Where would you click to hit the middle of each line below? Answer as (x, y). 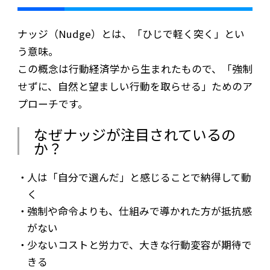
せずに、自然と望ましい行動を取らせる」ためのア (135, 86)
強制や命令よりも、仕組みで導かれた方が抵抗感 (140, 211)
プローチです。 (52, 103)
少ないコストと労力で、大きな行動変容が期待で (140, 245)
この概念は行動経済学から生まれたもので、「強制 (135, 68)
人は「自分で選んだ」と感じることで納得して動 (140, 177)
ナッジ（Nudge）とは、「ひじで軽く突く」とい (131, 33)
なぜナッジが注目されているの (134, 134)
